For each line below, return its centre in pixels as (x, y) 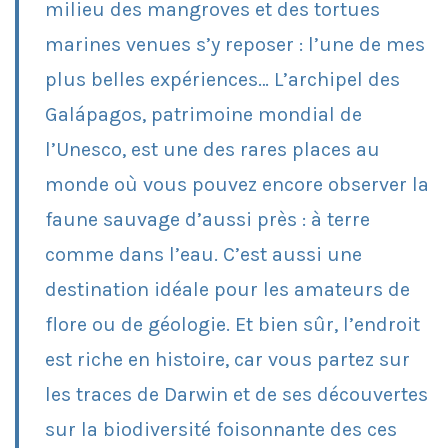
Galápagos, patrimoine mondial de (203, 114)
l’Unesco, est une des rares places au (212, 149)
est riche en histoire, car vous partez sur (227, 359)
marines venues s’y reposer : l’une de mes (235, 44)
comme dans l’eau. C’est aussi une (203, 254)
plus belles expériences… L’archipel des (222, 79)
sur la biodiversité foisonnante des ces (221, 429)
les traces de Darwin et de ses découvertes (236, 394)
